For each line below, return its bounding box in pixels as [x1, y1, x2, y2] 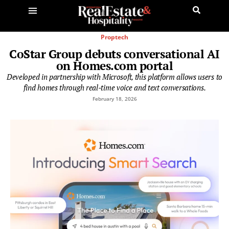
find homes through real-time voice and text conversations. [23, 82, 206, 93]
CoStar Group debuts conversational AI [9, 45, 220, 62]
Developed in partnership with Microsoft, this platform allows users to [6, 71, 222, 82]
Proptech [101, 32, 128, 41]
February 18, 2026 [92, 95, 137, 102]
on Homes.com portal [56, 57, 173, 74]
